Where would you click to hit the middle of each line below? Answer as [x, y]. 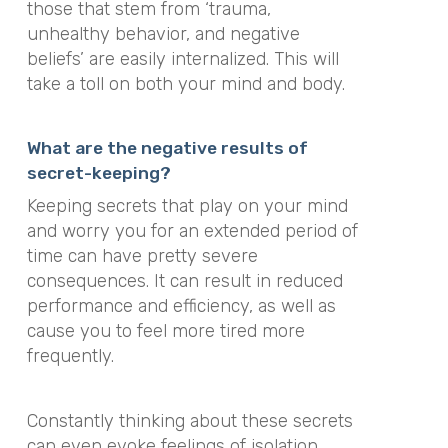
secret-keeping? [98, 173]
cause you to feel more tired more [165, 331]
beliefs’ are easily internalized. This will [182, 58]
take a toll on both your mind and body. [185, 83]
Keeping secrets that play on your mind [187, 206]
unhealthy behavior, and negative [163, 33]
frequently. [70, 356]
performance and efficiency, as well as [181, 306]
